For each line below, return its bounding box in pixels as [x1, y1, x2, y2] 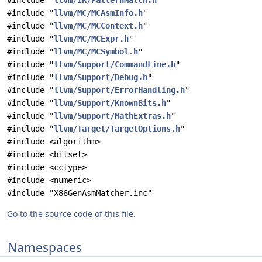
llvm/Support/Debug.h [54, 73, 147, 82]
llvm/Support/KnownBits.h [54, 98, 166, 108]
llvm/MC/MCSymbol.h [54, 47, 138, 56]
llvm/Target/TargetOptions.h [54, 124, 180, 133]
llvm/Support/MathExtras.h [54, 111, 171, 120]
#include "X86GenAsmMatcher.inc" [7, 188, 152, 198]
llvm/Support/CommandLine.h [54, 60, 175, 69]
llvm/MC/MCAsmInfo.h [54, 8, 143, 18]
